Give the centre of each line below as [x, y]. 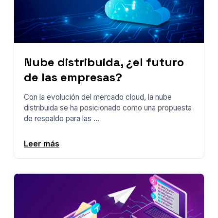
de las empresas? [73, 77]
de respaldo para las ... [62, 118]
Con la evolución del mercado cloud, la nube [98, 97]
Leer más [42, 144]
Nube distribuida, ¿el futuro [104, 62]
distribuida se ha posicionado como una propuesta [108, 108]
